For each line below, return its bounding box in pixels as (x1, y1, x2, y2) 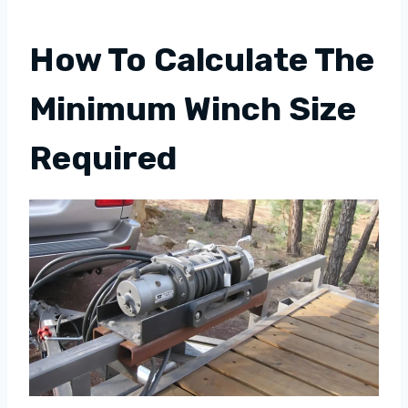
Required (29, 138, 177, 178)
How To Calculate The (29, 40, 374, 80)
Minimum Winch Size (29, 89, 356, 129)
